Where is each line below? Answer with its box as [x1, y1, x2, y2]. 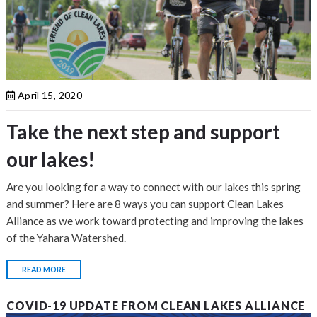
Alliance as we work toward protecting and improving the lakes [6, 214, 304, 227]
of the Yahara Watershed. [6, 231, 127, 244]
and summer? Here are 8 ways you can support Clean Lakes [6, 197, 284, 210]
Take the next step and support [6, 119, 281, 144]
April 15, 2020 [15, 88, 82, 101]
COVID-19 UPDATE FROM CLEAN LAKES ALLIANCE [6, 298, 306, 312]
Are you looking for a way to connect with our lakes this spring [6, 180, 301, 193]
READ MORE [22, 265, 67, 274]
